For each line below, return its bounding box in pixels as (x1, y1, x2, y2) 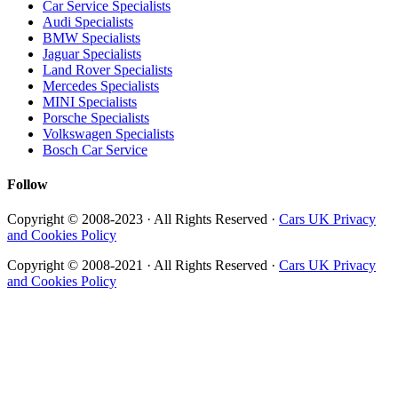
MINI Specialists (43, 93, 137, 109)
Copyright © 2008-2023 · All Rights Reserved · (7, 211, 279, 227)
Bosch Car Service (43, 141, 147, 157)
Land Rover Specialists (43, 61, 172, 77)
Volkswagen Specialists (43, 125, 174, 141)
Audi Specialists (43, 13, 133, 29)
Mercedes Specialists (43, 77, 159, 93)
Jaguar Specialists (43, 45, 141, 61)
